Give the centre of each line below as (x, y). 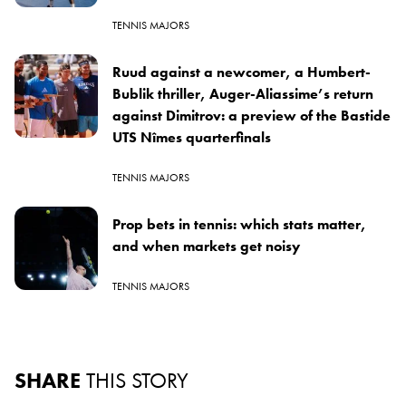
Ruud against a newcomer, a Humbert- (242, 72)
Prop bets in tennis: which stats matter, (239, 225)
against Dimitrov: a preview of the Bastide (251, 116)
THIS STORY (137, 381)
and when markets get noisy (206, 246)
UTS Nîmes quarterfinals (192, 138)
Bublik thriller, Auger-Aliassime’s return (243, 94)
